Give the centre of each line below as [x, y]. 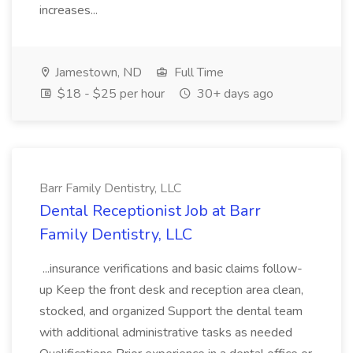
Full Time [197, 72]
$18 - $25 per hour [110, 94]
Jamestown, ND [97, 72]
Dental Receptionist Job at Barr [150, 211]
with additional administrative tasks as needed [166, 333]
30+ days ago [234, 94]
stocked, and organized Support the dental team [171, 311]
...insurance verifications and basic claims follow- [171, 269]
